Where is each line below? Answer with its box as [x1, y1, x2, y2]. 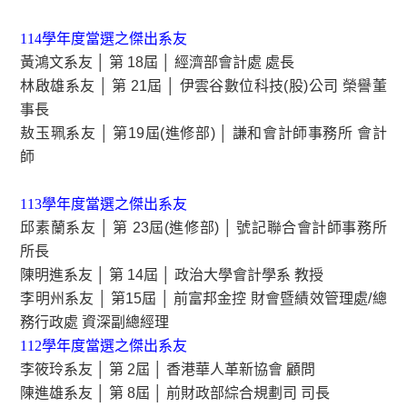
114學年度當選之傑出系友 [20, 30, 188, 46]
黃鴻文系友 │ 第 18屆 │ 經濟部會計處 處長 [20, 54, 295, 70]
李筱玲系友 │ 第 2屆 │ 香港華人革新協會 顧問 [20, 361, 316, 377]
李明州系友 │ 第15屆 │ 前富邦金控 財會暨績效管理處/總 [20, 290, 387, 306]
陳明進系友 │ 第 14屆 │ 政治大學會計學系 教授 [20, 266, 324, 283]
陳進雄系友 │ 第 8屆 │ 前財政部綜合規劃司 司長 [20, 384, 331, 401]
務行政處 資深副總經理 [20, 313, 170, 330]
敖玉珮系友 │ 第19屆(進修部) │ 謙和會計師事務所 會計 [20, 124, 387, 141]
